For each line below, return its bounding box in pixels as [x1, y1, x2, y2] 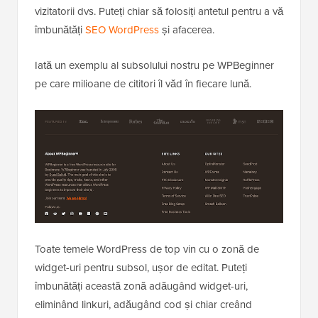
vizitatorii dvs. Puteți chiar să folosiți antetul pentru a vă [35, 4, 283, 20]
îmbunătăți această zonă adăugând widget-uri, [35, 278, 248, 294]
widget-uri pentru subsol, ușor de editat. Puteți [35, 259, 247, 275]
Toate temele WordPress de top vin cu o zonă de [35, 241, 259, 257]
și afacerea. [159, 22, 214, 38]
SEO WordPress [85, 22, 159, 38]
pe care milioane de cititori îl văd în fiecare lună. [35, 76, 251, 92]
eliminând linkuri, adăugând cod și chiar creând [35, 296, 252, 312]
